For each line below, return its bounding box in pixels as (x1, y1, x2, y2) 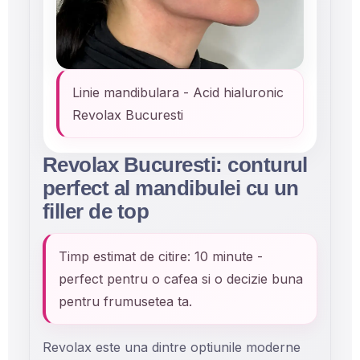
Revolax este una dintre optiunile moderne (43, 339, 301, 355)
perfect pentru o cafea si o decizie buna (59, 271, 303, 287)
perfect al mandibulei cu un (43, 176, 299, 200)
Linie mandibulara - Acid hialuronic (72, 84, 284, 100)
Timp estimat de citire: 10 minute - (59, 248, 263, 264)
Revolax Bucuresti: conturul (43, 153, 308, 177)
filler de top (43, 199, 149, 223)
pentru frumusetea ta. (59, 293, 192, 309)
